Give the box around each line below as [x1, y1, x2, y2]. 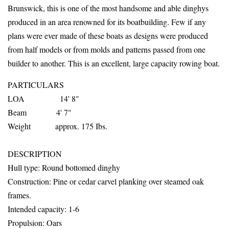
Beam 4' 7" [8, 106, 72, 118]
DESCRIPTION [8, 148, 62, 159]
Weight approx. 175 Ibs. [8, 120, 107, 131]
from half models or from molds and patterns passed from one [8, 43, 205, 55]
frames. [8, 189, 31, 200]
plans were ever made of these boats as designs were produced [8, 30, 208, 41]
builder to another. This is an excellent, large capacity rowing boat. [8, 57, 220, 68]
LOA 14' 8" [8, 93, 79, 104]
